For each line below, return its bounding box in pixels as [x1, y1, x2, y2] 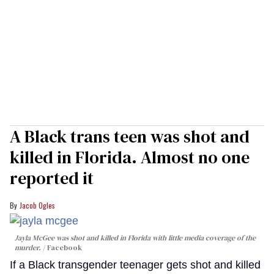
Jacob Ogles [20, 199, 55, 210]
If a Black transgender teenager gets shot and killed [10, 259, 261, 272]
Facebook [47, 243, 82, 253]
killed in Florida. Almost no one [10, 145, 250, 169]
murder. [15, 243, 41, 253]
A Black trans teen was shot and [10, 124, 250, 148]
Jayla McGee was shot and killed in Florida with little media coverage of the [15, 233, 256, 243]
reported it [10, 166, 94, 190]
